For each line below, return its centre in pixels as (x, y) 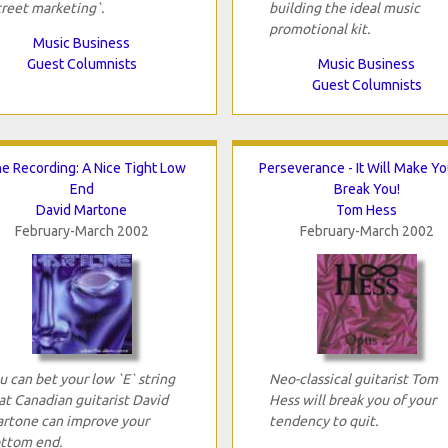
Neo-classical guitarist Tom (353, 378)
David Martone (81, 209)
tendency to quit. (323, 420)
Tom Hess (366, 209)
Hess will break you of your (352, 399)
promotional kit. (319, 28)
